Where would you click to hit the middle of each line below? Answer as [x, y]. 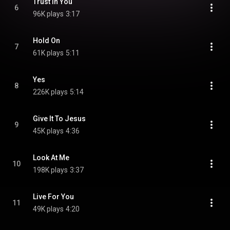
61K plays [48, 53]
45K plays [48, 131]
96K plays [48, 14]
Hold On [46, 41]
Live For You [53, 197]
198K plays [50, 170]
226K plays [50, 92]
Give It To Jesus [59, 119]
